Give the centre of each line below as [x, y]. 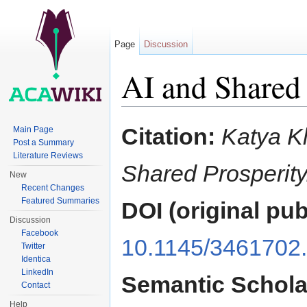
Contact [36, 285]
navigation [184, 112]
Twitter [34, 246]
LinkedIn [38, 272]
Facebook [40, 233]
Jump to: [142, 112]
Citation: [168, 137]
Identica [36, 259]
